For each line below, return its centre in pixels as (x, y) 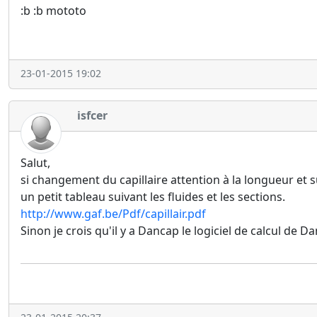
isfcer (92, 116)
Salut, (35, 163)
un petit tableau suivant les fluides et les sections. (153, 197)
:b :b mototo (53, 10)
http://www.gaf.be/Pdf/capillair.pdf (113, 214)
